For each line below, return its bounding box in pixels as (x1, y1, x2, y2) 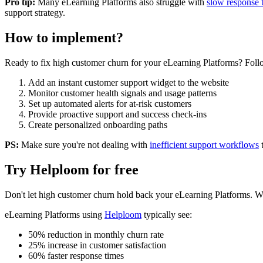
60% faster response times (28, 251, 124, 261)
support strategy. (5, 8, 65, 18)
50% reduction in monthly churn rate (28, 230, 164, 240)
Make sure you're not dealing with (19, 140, 147, 150)
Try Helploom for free (5, 162, 139, 178)
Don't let (5, 190, 39, 200)
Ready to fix (5, 58, 53, 68)
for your (129, 58, 161, 68)
